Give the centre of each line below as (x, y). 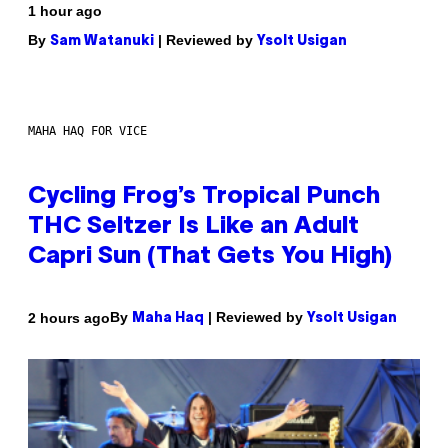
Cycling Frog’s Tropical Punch (204, 197)
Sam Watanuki (102, 42)
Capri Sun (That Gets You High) (210, 257)
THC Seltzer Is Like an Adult (193, 227)
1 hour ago (65, 11)
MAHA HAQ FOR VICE (87, 131)
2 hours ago (69, 317)
